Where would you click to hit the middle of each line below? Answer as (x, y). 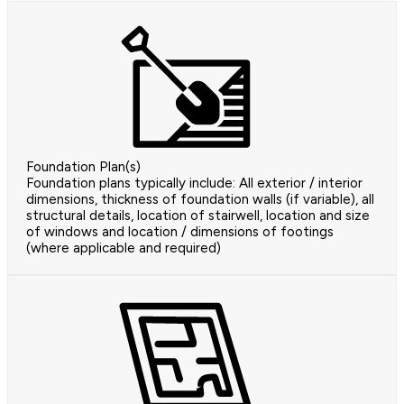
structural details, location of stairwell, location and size (198, 216)
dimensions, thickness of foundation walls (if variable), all (200, 200)
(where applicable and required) (124, 248)
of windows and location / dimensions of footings (180, 232)
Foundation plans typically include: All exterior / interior (194, 184)
